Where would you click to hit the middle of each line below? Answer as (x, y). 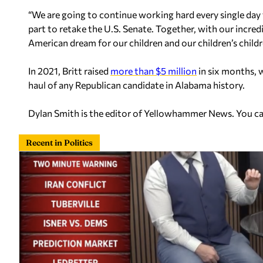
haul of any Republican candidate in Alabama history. (136, 85)
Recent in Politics (59, 143)
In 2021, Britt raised (69, 71)
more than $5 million (154, 71)
